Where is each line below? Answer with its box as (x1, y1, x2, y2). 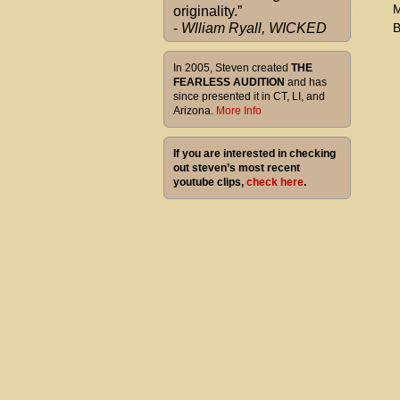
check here (246, 176, 304, 188)
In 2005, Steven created (173, 62, 291, 74)
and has (285, 76, 327, 88)
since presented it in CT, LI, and (173, 90, 325, 103)
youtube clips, (173, 176, 246, 188)
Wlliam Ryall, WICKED (181, 21, 327, 36)
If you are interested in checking (173, 147, 336, 160)
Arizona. (173, 104, 216, 117)
